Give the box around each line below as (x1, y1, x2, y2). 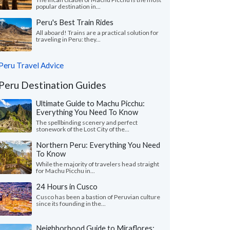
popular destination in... (36, 3, 101, 10)
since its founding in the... (36, 200, 106, 207)
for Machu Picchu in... (36, 167, 95, 175)
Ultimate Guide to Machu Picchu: (36, 99, 145, 108)
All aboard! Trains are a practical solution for (36, 29, 159, 36)
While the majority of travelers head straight (36, 160, 159, 168)
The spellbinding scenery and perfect (36, 119, 138, 126)
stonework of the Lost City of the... (36, 125, 129, 133)
